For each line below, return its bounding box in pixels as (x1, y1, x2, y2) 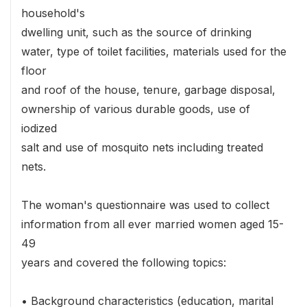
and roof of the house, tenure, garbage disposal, (21, 83, 275, 97)
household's (21, 6, 85, 21)
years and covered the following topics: (21, 256, 226, 270)
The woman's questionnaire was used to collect (21, 198, 269, 212)
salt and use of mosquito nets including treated (21, 140, 263, 155)
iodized (21, 121, 57, 136)
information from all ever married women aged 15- (21, 217, 284, 232)
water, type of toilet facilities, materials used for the (21, 45, 286, 59)
